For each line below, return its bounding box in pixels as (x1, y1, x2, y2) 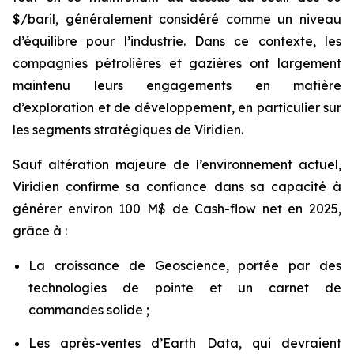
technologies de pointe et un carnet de (28, 280, 341, 296)
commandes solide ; (28, 302, 149, 318)
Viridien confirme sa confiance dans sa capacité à (13, 179, 341, 195)
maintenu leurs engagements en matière (13, 77, 341, 94)
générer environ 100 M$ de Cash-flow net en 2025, (13, 201, 341, 217)
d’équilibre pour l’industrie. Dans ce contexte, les (13, 33, 341, 50)
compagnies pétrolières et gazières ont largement (13, 55, 341, 72)
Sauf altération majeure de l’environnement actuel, (13, 156, 341, 173)
